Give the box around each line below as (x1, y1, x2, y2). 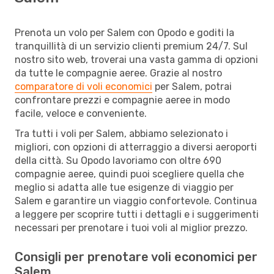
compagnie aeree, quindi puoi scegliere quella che (15, 168, 244, 180)
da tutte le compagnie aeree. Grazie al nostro (15, 67, 222, 79)
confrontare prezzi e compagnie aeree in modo (15, 94, 230, 106)
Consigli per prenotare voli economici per (15, 249, 257, 264)
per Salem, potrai (152, 80, 232, 92)
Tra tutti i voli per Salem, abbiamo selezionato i (15, 127, 228, 139)
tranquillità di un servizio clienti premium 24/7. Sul (15, 40, 248, 52)
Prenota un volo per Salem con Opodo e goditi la (15, 26, 234, 39)
